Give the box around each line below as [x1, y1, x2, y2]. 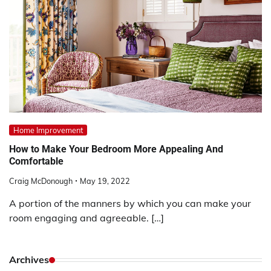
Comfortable [9, 155, 64, 167]
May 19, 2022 [80, 176, 130, 186]
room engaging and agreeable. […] [9, 212, 164, 224]
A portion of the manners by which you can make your [9, 197, 251, 210]
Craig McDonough [9, 176, 73, 186]
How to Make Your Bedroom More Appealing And [9, 143, 223, 155]
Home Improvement [13, 125, 83, 135]
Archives [9, 253, 49, 266]
